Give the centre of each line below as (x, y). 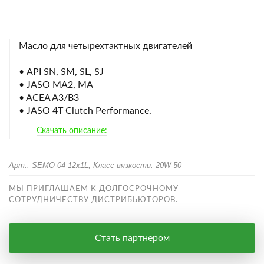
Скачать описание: (72, 131)
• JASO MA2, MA (56, 85)
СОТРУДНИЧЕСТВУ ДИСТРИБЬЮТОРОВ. (93, 200)
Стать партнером (132, 238)
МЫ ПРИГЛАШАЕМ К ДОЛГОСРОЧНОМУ (94, 189)
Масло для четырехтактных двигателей (105, 46)
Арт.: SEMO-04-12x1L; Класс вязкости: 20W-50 (95, 165)
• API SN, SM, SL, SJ (61, 72)
